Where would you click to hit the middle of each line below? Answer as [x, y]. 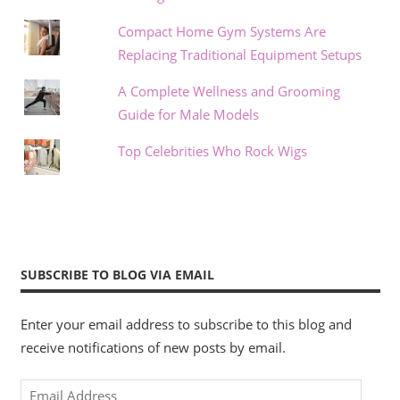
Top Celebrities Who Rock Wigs [212, 151]
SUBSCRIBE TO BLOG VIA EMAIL [117, 274]
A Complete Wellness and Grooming [229, 92]
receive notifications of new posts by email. [153, 348]
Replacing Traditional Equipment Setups [239, 55]
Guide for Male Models [188, 115]
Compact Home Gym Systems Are [221, 32]
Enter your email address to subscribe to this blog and [186, 325]
